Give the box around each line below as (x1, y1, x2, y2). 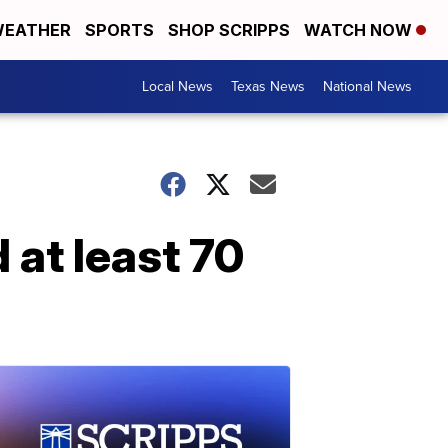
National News (323, 76, 412, 97)
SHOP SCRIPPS (168, 20, 290, 40)
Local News (142, 76, 213, 97)
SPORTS (85, 20, 154, 40)
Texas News (231, 76, 305, 97)
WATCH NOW (304, 20, 416, 40)
